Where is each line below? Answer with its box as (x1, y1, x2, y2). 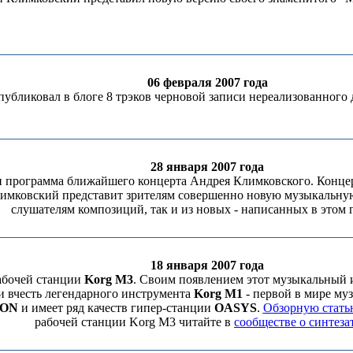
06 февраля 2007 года (147, 76, 268, 89)
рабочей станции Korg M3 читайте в (35, 315, 234, 329)
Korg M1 (194, 287, 243, 300)
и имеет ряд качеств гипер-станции (17, 301, 214, 314)
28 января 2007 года (150, 160, 264, 173)
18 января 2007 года (150, 258, 264, 272)
